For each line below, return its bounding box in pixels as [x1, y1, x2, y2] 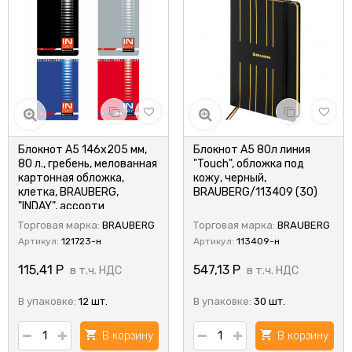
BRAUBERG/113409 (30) [193, 185, 317, 199]
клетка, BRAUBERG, [18, 185, 119, 199]
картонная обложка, [18, 171, 124, 185]
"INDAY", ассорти [18, 200, 104, 213]
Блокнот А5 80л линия [193, 143, 310, 156]
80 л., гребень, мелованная [18, 157, 157, 170]
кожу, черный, [193, 171, 266, 185]
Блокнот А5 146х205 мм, [18, 143, 147, 156]
